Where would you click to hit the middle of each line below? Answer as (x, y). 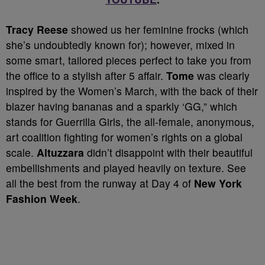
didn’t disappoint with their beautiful (168, 152)
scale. (21, 152)
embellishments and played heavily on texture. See (126, 168)
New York (218, 183)
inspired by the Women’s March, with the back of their (132, 91)
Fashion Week (42, 198)
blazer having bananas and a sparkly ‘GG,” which (122, 106)
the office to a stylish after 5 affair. (86, 75)
